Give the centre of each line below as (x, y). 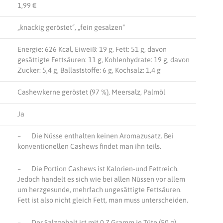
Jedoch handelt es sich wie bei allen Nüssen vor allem (101, 179)
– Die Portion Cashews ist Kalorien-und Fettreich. (98, 168)
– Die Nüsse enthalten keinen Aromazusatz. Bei (95, 136)
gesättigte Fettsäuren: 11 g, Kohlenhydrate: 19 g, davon (103, 59)
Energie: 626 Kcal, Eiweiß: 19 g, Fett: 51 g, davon (92, 49)
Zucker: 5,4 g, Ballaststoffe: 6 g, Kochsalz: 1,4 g (89, 70)
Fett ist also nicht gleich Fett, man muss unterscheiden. (103, 200)
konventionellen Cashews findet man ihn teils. (89, 146)
